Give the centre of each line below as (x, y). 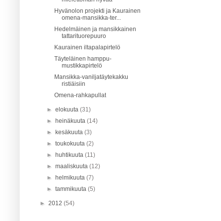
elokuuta (68, 109)
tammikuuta (72, 189)
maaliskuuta (73, 166)
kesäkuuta (70, 132)
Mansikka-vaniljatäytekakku (91, 77)
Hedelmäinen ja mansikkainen (95, 29)
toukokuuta (71, 143)
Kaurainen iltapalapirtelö (87, 47)
